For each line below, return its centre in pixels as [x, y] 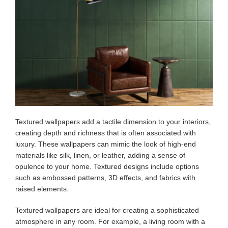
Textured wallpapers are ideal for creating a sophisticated [107, 210]
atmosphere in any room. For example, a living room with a [110, 221]
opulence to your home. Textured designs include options [107, 166]
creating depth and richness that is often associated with [106, 133]
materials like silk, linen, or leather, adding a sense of [100, 155]
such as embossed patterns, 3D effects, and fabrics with [105, 178]
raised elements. [42, 189]
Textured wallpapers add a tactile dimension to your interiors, [113, 122]
